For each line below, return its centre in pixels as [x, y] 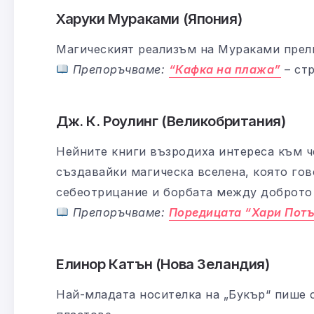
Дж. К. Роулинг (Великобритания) [171, 121]
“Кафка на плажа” [225, 69]
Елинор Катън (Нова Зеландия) [163, 264]
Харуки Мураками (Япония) [149, 18]
